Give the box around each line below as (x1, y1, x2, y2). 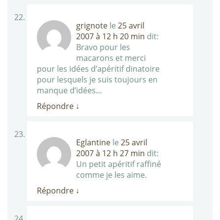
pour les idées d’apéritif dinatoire (37, 63, 160, 75)
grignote (76, 20, 108, 31)
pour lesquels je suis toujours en (37, 74, 158, 85)
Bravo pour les (76, 42, 130, 53)
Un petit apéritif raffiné (76, 159, 161, 170)
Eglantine (76, 137, 110, 148)
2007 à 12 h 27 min (76, 148, 145, 159)
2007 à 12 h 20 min (76, 31, 145, 42)
